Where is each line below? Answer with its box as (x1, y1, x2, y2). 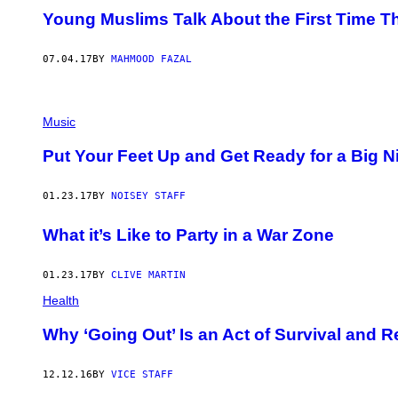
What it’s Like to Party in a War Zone (43, 226, 334, 245)
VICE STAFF (111, 368, 173, 380)
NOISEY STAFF (111, 189, 186, 202)
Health (43, 293, 79, 308)
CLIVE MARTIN (111, 269, 186, 282)
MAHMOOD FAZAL (111, 53, 192, 66)
